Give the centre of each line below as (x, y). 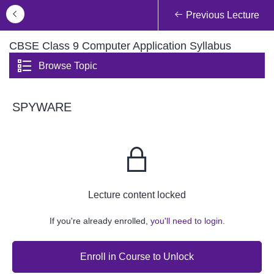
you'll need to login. (187, 221)
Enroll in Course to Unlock (137, 256)
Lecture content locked (137, 195)
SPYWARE (42, 107)
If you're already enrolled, (100, 221)
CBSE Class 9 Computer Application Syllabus (120, 46)
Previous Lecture (221, 15)
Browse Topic (68, 66)
